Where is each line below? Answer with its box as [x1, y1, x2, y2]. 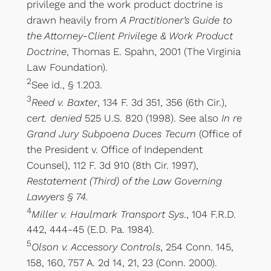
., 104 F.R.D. [183, 207, 236, 220]
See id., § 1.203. [31, 79, 102, 91]
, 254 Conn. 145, [160, 240, 233, 253]
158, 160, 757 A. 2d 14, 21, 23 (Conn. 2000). [26, 256, 217, 269]
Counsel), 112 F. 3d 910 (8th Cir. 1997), [26, 158, 198, 171]
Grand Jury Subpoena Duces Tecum [26, 127, 196, 140]
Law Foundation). [26, 61, 108, 74]
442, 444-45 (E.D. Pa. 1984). [26, 223, 154, 236]
